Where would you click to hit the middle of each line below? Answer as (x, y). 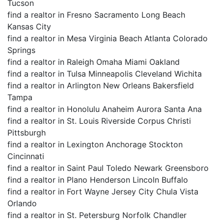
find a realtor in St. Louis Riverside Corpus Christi (99, 121)
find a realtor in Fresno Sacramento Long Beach (96, 15)
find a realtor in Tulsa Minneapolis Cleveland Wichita (105, 74)
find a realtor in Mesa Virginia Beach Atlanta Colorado (108, 38)
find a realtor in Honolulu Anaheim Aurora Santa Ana (105, 109)
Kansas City (29, 27)
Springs (21, 50)
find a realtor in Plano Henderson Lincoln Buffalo (98, 180)
